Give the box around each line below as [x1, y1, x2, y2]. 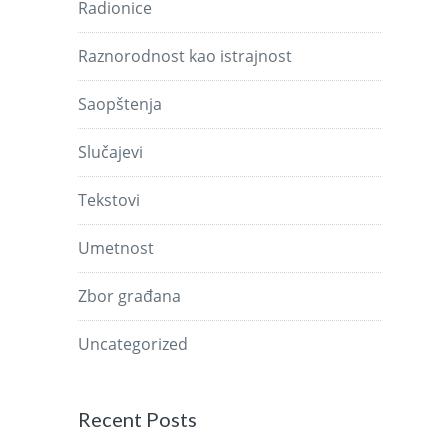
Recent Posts [78, 406, 198, 431]
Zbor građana [78, 284, 182, 307]
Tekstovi [78, 188, 141, 211]
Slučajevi [78, 140, 144, 163]
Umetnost [78, 236, 155, 259]
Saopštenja [78, 92, 163, 115]
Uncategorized [78, 332, 189, 355]
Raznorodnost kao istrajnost [78, 44, 293, 67]
